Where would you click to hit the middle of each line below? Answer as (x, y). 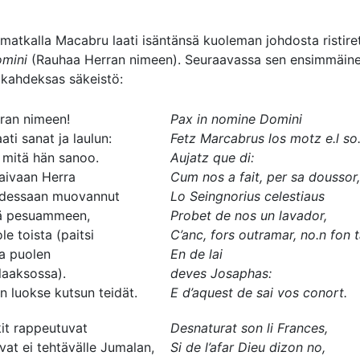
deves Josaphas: (221, 273)
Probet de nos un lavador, (249, 215)
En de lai (196, 254)
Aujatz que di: (212, 157)
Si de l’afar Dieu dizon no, (248, 347)
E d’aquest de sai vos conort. (259, 292)
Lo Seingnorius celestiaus (247, 196)
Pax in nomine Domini (236, 119)
